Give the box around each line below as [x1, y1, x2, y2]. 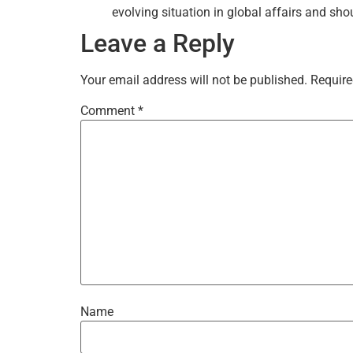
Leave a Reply [80, 28, 235, 58]
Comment [80, 102, 138, 118]
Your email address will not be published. [80, 72, 307, 87]
